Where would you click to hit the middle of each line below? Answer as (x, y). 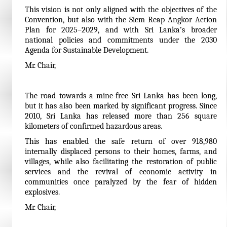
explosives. (42, 192)
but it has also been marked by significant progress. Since (121, 106)
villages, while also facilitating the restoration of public (121, 162)
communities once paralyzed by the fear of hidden (121, 182)
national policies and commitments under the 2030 (121, 40)
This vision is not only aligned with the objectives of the (121, 10)
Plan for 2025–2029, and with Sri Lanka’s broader (121, 30)
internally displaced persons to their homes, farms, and (121, 152)
